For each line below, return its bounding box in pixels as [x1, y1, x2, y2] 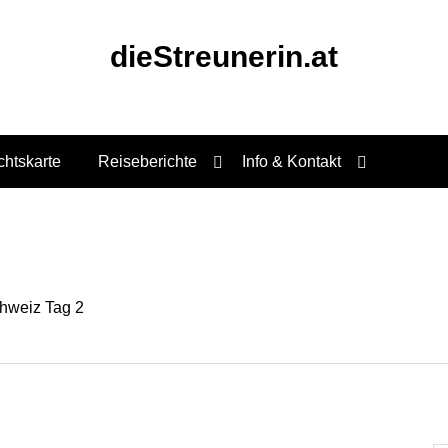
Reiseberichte [98, 153, 197, 170]
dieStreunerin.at [110, 40, 338, 73]
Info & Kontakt [242, 153, 341, 170]
